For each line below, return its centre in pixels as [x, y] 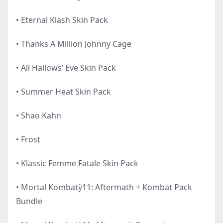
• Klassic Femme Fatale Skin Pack [77, 163]
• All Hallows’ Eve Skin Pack [66, 67]
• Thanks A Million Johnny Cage [74, 44]
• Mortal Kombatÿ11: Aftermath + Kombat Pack [104, 187]
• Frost [28, 139]
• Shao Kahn [39, 115]
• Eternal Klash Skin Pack [62, 20]
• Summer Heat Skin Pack [63, 91]
